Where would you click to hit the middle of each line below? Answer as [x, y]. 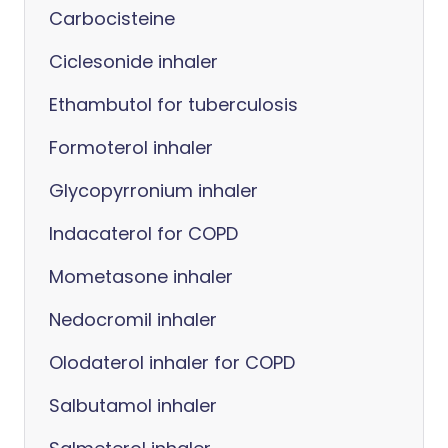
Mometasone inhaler [141, 276]
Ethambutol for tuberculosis [173, 104]
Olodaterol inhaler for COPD [172, 362]
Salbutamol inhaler [133, 405]
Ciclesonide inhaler [133, 61]
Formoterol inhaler [131, 147]
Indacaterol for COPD [143, 233]
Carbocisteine [112, 18]
